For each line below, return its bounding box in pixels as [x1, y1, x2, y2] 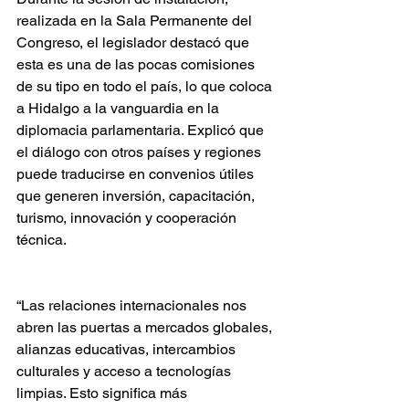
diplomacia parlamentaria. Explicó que [16, 121, 267, 139]
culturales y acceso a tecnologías [16, 362, 235, 380]
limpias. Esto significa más [16, 384, 191, 402]
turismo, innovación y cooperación [16, 209, 240, 226]
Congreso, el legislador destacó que [16, 34, 253, 51]
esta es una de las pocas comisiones [16, 56, 258, 73]
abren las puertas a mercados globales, [16, 319, 276, 336]
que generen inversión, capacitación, [16, 187, 258, 204]
